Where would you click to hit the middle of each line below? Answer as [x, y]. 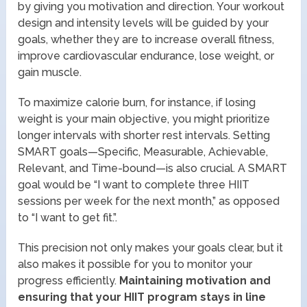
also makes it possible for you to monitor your [135, 264]
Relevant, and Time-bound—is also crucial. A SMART [153, 168]
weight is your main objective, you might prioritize [144, 119]
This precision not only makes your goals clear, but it [151, 247]
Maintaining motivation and [194, 280]
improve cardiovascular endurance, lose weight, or [146, 56]
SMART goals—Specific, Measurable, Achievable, [143, 151]
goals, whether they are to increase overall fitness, [146, 39]
